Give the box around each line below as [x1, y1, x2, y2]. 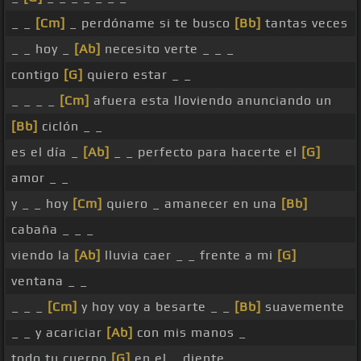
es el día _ [11, 144, 83, 160]
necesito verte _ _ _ [101, 41, 234, 57]
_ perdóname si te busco [65, 15, 234, 31]
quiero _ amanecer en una [102, 196, 281, 212]
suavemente [261, 299, 345, 315]
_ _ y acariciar [11, 325, 106, 341]
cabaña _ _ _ [11, 222, 94, 238]
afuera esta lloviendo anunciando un [89, 93, 332, 109]
